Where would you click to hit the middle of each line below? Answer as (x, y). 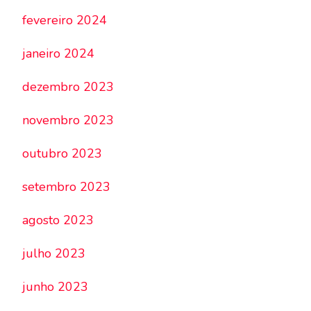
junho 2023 (55, 287)
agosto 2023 (58, 220)
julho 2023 (54, 254)
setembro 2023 (66, 187)
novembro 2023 (68, 120)
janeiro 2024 (58, 54)
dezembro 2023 (68, 87)
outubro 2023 (62, 154)
